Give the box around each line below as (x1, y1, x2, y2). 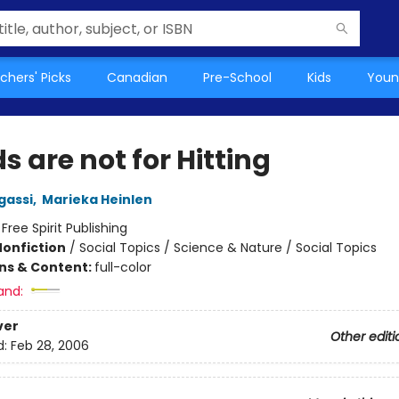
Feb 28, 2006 (10, 337, 89, 355)
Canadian (107, 69, 167, 86)
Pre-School (203, 69, 272, 86)
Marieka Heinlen (41, 191, 152, 208)
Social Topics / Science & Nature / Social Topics (78, 239, 377, 256)
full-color (94, 258, 151, 276)
